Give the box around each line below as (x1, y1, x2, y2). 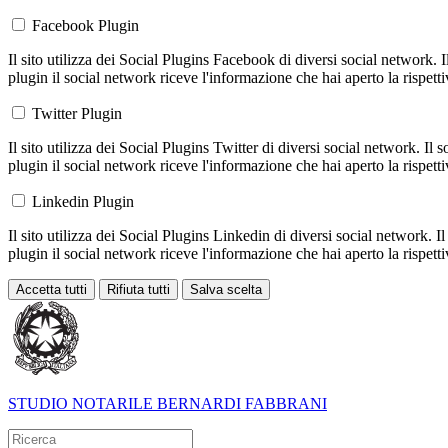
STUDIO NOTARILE (8, 395, 153, 413)
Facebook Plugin (32, 17, 139, 35)
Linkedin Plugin (32, 193, 134, 211)
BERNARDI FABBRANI (157, 395, 327, 413)
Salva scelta (190, 282, 262, 298)
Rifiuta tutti (107, 282, 170, 298)
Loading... (7, 299, 72, 317)
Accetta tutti (16, 282, 87, 298)
